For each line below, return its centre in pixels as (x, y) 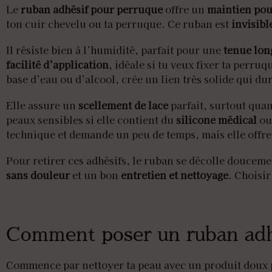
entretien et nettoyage (175, 175)
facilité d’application (57, 64)
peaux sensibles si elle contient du (91, 120)
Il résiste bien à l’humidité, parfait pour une (115, 49)
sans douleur (38, 175)
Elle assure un (42, 105)
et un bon (95, 175)
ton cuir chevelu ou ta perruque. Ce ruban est (119, 23)
